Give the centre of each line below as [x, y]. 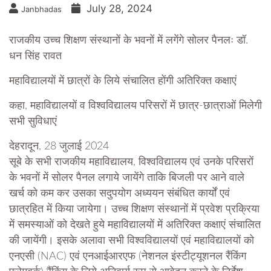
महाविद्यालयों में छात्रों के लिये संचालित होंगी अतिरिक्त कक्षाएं [123, 81]
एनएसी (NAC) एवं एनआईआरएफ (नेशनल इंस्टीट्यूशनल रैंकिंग [128, 257]
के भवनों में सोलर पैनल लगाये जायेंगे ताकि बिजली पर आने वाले [127, 178]
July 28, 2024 [119, 9]
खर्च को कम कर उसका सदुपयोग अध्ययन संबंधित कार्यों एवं [119, 194]
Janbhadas [41, 9]
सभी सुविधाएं [33, 122]
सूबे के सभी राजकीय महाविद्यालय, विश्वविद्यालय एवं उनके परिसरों [131, 162]
